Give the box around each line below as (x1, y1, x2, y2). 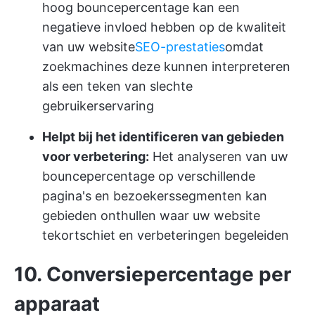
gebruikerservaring (42, 98, 154, 113)
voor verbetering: (42, 149, 149, 164)
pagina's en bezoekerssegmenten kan (42, 188, 267, 203)
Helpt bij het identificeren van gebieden (42, 129, 284, 144)
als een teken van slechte (42, 79, 193, 94)
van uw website (42, 39, 135, 54)
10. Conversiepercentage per (14, 262, 291, 286)
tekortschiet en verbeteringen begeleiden (42, 228, 289, 243)
